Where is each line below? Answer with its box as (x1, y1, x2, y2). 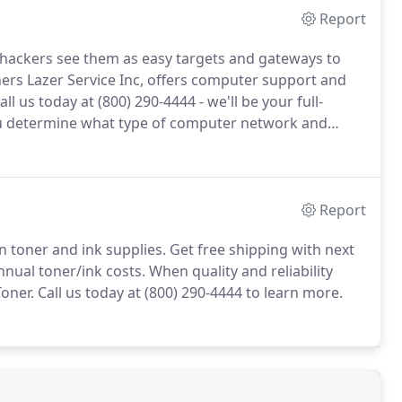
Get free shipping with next (166, 240, 354, 259)
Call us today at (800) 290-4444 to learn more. (34, 283, 343, 302)
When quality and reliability (145, 261, 333, 281)
